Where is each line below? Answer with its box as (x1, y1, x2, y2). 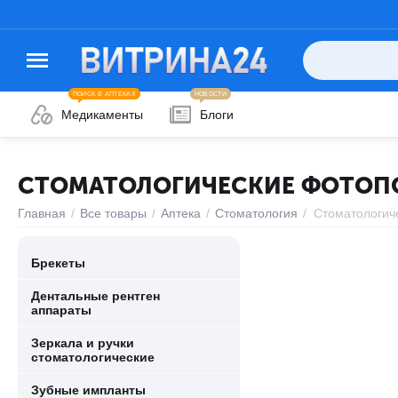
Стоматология (215, 206, 298, 220)
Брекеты (31, 256, 85, 270)
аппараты (31, 303, 92, 317)
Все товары (80, 206, 147, 220)
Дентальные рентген (31, 289, 160, 303)
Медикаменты (61, 107, 143, 122)
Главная (18, 206, 66, 220)
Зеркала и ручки (31, 336, 134, 350)
